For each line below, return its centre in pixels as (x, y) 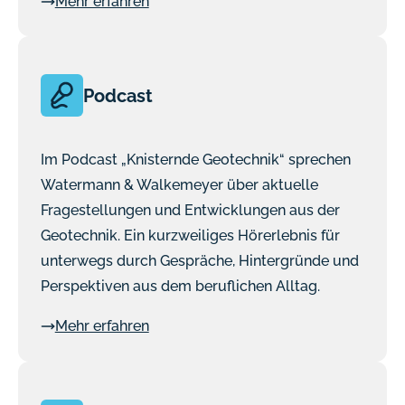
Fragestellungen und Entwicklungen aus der (190, 211)
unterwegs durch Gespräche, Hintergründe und (199, 261)
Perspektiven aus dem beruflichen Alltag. (180, 287)
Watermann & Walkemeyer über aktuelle (179, 185)
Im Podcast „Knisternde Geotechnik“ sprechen (195, 160)
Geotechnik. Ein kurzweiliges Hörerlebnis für (190, 236)
